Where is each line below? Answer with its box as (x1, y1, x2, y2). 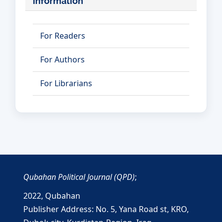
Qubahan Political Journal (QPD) (23, 171, 135, 182)
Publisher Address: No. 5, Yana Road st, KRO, (23, 204, 189, 215)
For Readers (40, 30, 85, 41)
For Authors (40, 54, 85, 65)
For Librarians (40, 78, 92, 89)
